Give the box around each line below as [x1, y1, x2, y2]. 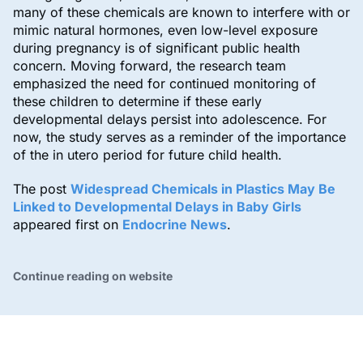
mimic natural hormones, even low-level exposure [13, 22, 318, 39]
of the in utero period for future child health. [13, 147, 282, 164]
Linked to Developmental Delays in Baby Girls [13, 199, 301, 216]
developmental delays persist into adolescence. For [13, 111, 327, 128]
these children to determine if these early [13, 93, 262, 110]
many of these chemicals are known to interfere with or [13, 4, 350, 21]
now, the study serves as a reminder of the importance [13, 129, 346, 146]
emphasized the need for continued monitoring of [13, 75, 316, 92]
